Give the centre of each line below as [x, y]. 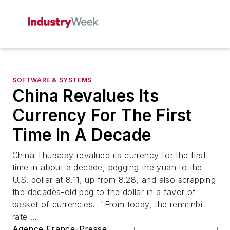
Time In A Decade [82, 135]
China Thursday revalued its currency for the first [109, 155]
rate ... [25, 217]
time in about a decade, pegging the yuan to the [107, 167]
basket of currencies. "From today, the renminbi [108, 204]
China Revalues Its [86, 96]
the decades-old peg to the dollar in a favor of [104, 192]
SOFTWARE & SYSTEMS [52, 80]
